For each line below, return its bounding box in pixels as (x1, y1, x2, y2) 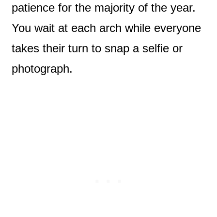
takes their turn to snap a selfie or (12, 42, 183, 55)
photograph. (12, 62, 76, 76)
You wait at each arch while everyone (12, 21, 201, 35)
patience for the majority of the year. (12, 1, 196, 15)
